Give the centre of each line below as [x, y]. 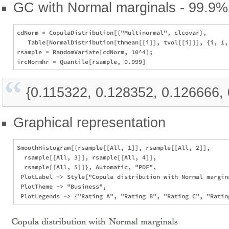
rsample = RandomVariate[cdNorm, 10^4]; [85, 52]
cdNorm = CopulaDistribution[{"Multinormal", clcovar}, [113, 32]
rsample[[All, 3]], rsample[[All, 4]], [88, 157]
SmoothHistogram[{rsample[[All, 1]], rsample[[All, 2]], [115, 147]
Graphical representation [89, 122]
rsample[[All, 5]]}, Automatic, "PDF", [88, 167]
